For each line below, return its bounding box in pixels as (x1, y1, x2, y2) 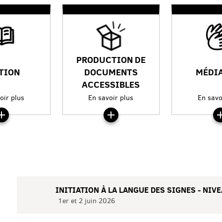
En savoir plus (88, 93, 134, 103)
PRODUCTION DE (76, 53, 146, 66)
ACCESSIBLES (82, 78, 140, 91)
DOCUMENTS (84, 65, 138, 78)
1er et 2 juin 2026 (57, 196, 115, 206)
